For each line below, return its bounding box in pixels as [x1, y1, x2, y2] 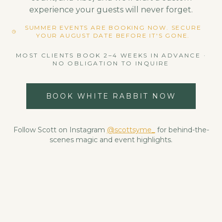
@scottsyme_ [107, 125, 155, 134]
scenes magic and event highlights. [50, 135, 172, 144]
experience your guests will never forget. [29, 5, 193, 14]
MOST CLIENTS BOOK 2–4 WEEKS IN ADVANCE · [16, 52, 206, 59]
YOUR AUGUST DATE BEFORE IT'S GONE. [36, 32, 190, 39]
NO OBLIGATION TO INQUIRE [53, 59, 169, 67]
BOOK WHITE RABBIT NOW [46, 92, 176, 101]
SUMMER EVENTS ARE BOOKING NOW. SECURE [24, 24, 202, 31]
